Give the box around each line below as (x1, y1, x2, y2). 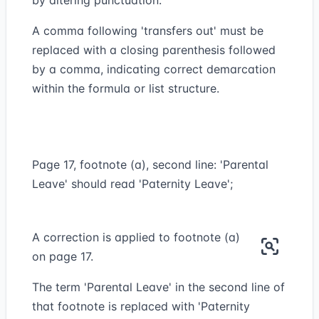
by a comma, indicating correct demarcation (32, 62, 276, 76)
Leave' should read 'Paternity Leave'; (32, 177, 233, 191)
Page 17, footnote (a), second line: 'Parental (32, 157, 268, 172)
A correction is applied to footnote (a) (32, 230, 240, 244)
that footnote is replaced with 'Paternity (32, 299, 250, 313)
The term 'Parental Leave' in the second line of (32, 280, 285, 294)
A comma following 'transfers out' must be (32, 23, 263, 38)
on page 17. (32, 249, 93, 263)
